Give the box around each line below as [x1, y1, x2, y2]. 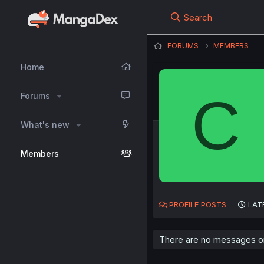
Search [184, 12, 213, 23]
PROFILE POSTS [169, 200, 226, 210]
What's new [21, 120, 70, 130]
